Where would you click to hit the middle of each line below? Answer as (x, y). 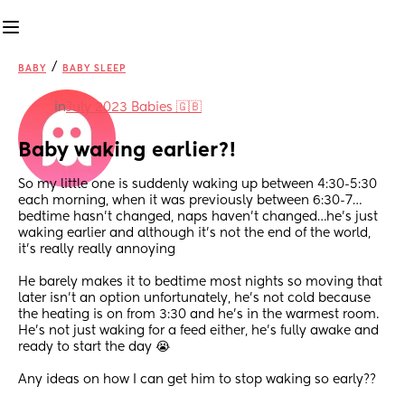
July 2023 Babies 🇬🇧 (134, 108)
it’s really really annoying (97, 250)
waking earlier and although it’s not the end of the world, (194, 234)
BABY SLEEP (94, 69)
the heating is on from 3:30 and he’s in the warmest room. (198, 315)
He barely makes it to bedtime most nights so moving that (200, 283)
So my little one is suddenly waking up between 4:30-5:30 (198, 185)
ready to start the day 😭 (94, 348)
